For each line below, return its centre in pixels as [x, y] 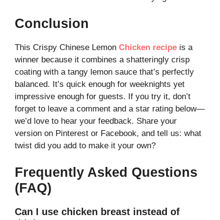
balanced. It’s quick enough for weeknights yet [100, 84]
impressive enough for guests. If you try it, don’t [103, 97]
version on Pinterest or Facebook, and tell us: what [108, 134]
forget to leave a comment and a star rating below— [110, 109]
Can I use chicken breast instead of [97, 211]
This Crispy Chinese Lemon [67, 48]
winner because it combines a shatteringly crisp [102, 60]
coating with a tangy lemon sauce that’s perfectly [104, 72]
